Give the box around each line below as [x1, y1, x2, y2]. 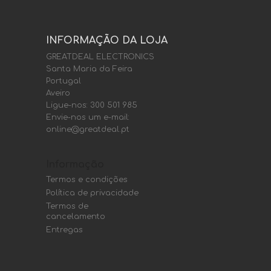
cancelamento [46, 212, 105, 221]
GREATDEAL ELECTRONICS [46, 53, 154, 61]
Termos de [46, 202, 88, 211]
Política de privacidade [46, 189, 139, 197]
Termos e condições [46, 175, 128, 184]
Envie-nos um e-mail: [46, 113, 129, 122]
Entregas [46, 226, 83, 234]
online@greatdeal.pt [46, 125, 129, 134]
